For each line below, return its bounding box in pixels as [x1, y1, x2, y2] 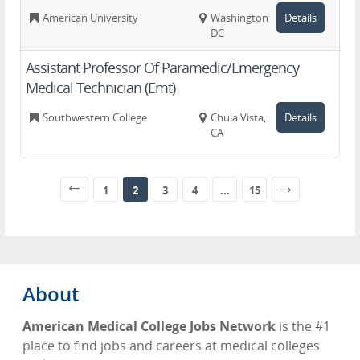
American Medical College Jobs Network [22, 317, 276, 335]
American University [43, 10, 138, 25]
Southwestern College [43, 110, 147, 125]
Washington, [211, 10, 272, 25]
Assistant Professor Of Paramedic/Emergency [26, 58, 299, 77]
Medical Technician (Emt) [26, 78, 175, 97]
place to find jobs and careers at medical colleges [22, 337, 320, 354]
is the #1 [276, 317, 330, 335]
